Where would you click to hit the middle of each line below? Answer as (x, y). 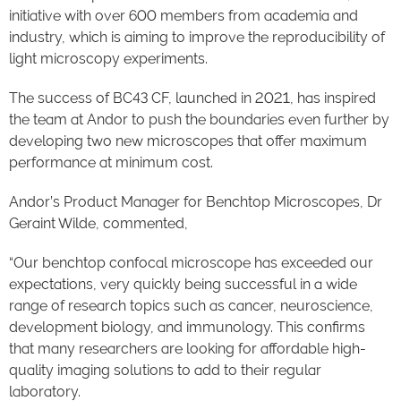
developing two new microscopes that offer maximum (188, 141)
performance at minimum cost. (111, 163)
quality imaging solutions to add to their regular (165, 371)
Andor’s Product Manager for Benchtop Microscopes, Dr (196, 202)
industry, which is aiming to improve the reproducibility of (197, 38)
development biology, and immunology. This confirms (187, 328)
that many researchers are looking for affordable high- (188, 349)
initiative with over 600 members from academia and (183, 16)
